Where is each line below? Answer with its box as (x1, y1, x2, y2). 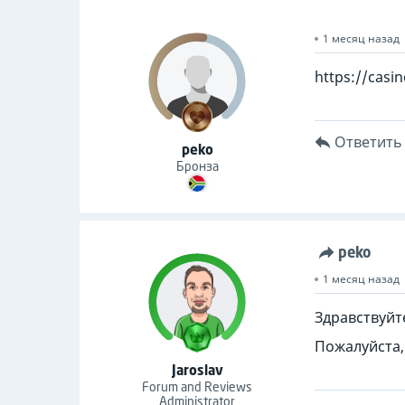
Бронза (175, 157, 219, 174)
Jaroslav (171, 361, 223, 379)
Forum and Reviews (142, 378, 252, 395)
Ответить (334, 132, 402, 152)
